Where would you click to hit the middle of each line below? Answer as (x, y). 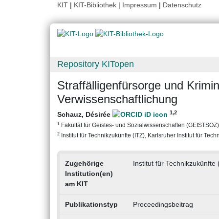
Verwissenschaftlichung (117, 99)
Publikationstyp (91, 205)
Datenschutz (182, 5)
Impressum (140, 5)
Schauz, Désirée (85, 115)
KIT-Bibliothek (96, 5)
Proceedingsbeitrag (163, 205)
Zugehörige (84, 164)
